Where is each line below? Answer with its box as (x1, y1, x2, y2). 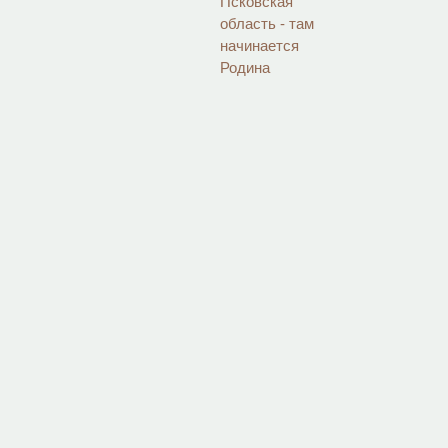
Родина (220, 59, 275, 76)
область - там (220, 15, 315, 32)
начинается (220, 37, 300, 54)
